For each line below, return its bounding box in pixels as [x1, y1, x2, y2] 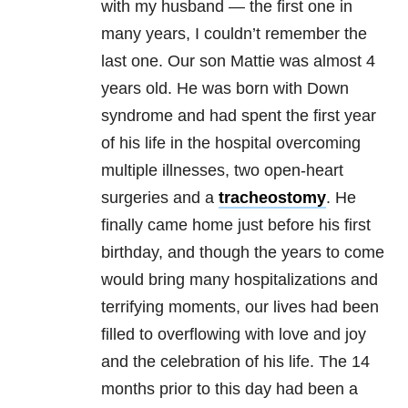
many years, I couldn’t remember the [101, 24, 367, 43]
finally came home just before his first [101, 215, 371, 234]
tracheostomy [219, 188, 326, 207]
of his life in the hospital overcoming [101, 133, 361, 152]
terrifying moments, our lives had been [101, 297, 379, 316]
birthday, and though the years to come [101, 242, 384, 261]
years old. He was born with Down [101, 78, 349, 97]
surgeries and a [101, 188, 219, 207]
